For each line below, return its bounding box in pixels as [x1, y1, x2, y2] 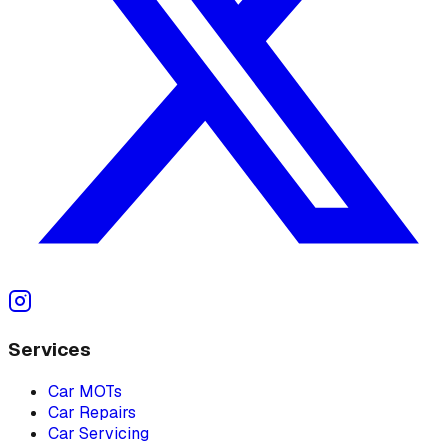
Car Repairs [48, 401, 136, 423]
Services [8, 337, 91, 362]
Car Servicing [48, 422, 149, 444]
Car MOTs [48, 380, 122, 402]
